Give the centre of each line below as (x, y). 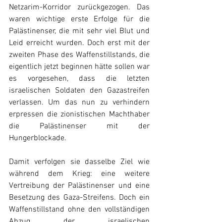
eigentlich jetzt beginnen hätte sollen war (79, 67)
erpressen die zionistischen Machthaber (79, 115)
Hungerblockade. (38, 139)
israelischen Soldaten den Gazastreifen (79, 91)
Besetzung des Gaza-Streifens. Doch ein (79, 198)
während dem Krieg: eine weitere (79, 174)
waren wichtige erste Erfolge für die (79, 20)
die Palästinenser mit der (79, 127)
